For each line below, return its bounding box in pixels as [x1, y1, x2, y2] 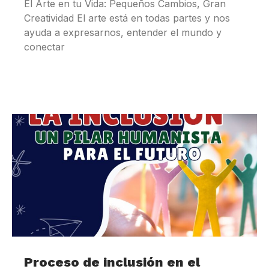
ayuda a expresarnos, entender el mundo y [24, 26, 222, 39]
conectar [24, 41, 65, 53]
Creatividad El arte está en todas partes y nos [24, 12, 230, 25]
